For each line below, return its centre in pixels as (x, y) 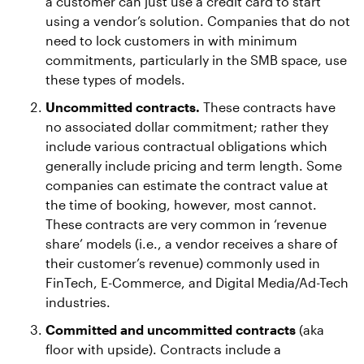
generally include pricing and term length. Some (194, 165)
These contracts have (268, 107)
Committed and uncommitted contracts (171, 329)
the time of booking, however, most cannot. (181, 204)
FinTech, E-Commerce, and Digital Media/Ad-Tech (197, 282)
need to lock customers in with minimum (171, 40)
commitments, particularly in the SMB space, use (196, 60)
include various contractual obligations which (186, 146)
